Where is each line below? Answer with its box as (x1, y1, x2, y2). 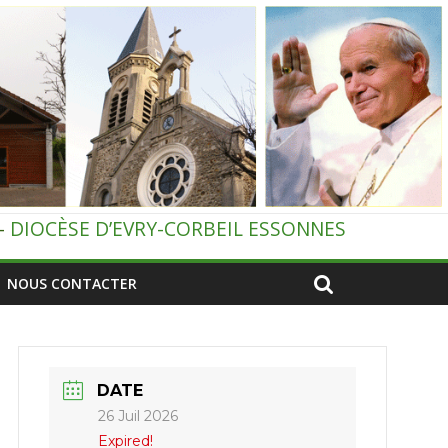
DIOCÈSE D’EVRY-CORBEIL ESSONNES (10, 215, 346, 243)
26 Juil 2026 (98, 407, 179, 426)
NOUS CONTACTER (7, 274, 137, 294)
